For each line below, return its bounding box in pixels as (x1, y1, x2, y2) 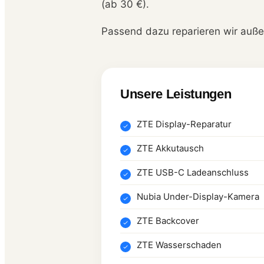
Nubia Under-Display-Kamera (137, 190, 259, 202)
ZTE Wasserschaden (137, 239, 222, 250)
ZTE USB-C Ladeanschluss (137, 166, 249, 178)
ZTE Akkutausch (137, 142, 204, 154)
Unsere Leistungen (120, 86, 232, 101)
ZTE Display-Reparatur (137, 118, 232, 130)
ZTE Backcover (137, 214, 199, 226)
